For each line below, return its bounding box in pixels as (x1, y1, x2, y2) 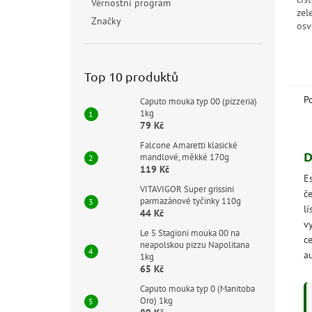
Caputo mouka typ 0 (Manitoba (139, 283, 255, 295)
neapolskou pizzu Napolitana (139, 239, 249, 251)
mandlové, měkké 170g (139, 151, 229, 163)
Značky (91, 15, 121, 27)
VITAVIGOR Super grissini (139, 183, 234, 195)
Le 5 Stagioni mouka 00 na (139, 227, 240, 239)
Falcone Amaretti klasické (139, 139, 237, 151)
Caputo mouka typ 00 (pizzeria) (139, 95, 257, 107)
